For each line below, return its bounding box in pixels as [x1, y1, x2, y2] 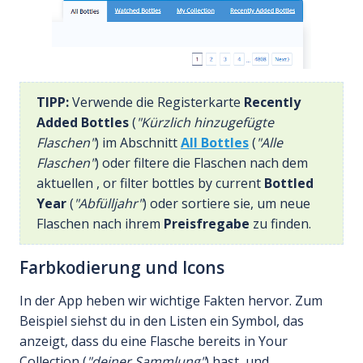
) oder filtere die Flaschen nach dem [95, 153, 308, 172]
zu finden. [250, 214, 311, 233]
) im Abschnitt [95, 133, 181, 152]
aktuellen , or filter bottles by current [36, 173, 264, 192]
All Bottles [181, 133, 249, 152]
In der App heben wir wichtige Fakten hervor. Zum [19, 291, 322, 310]
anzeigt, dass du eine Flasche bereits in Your [19, 331, 288, 350]
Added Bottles [36, 113, 129, 131]
